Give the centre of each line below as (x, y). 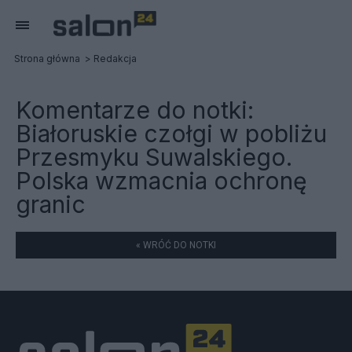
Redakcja (115, 59)
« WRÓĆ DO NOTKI (176, 245)
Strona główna (47, 59)
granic (51, 204)
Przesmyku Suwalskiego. (154, 157)
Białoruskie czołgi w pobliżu (171, 134)
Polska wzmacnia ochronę (161, 181)
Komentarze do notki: (135, 110)
